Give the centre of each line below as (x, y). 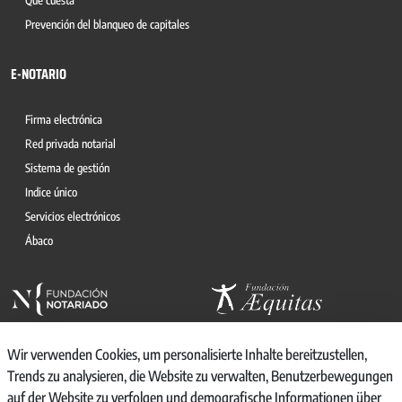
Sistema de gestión (67, 168)
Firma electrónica (64, 119)
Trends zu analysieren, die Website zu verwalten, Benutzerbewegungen (200, 376)
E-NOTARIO (39, 74)
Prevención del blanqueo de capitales (107, 24)
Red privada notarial (70, 144)
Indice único (51, 192)
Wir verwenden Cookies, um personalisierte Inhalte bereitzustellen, (187, 354)
